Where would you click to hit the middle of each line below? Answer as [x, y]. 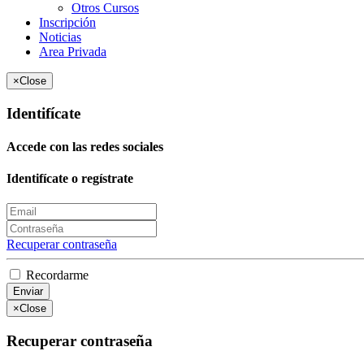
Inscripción [67, 22]
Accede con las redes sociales [85, 146]
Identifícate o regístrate [70, 179]
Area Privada [73, 51]
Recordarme [56, 275]
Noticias [60, 37]
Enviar [28, 292]
